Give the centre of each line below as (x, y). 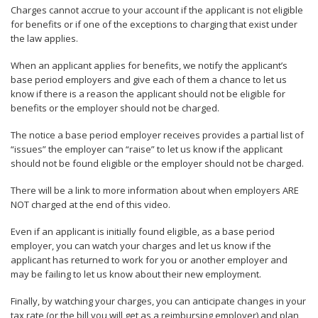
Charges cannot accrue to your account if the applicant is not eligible (157, 10)
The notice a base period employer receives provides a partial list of (157, 135)
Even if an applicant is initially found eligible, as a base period (143, 231)
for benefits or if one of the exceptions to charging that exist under (154, 24)
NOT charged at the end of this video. (91, 204)
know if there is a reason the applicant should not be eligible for (148, 94)
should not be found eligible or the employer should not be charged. (157, 163)
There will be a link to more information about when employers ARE (155, 190)
